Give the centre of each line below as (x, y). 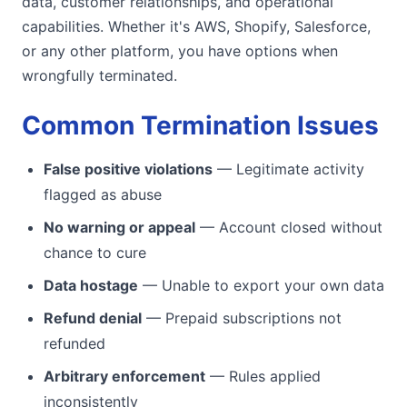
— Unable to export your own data (261, 285)
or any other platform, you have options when (180, 50)
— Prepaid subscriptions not (242, 318)
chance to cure (95, 252)
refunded (74, 343)
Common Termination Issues (200, 125)
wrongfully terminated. (99, 75)
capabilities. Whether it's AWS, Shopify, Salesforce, (196, 26)
